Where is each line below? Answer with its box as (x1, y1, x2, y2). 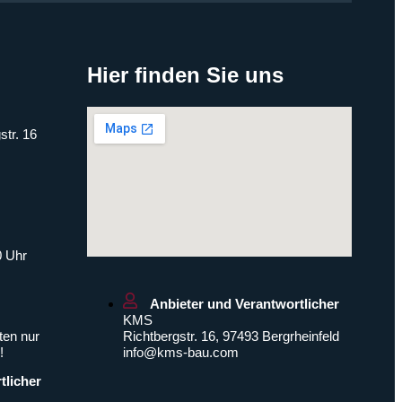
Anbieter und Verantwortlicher (150, 296, 340, 312)
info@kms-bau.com (123, 345, 240, 361)
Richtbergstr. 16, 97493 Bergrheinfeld (123, 328, 340, 345)
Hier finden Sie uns (87, 63, 284, 88)
